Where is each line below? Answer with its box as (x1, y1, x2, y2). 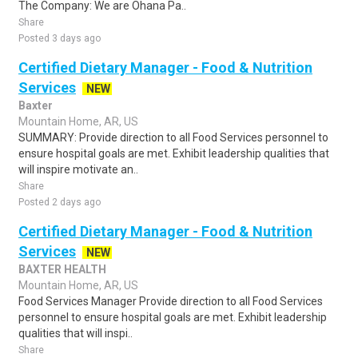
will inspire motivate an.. (18, 163, 138, 176)
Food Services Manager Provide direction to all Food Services (18, 295, 323, 308)
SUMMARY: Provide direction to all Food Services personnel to (18, 131, 328, 144)
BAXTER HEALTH (18, 263, 106, 276)
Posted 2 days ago (18, 197, 101, 208)
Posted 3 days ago (18, 33, 101, 44)
